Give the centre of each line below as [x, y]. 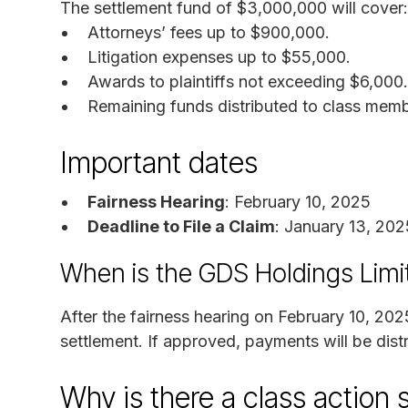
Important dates [159, 162]
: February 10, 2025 [298, 201]
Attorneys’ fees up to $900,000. [209, 32]
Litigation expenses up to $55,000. [219, 56]
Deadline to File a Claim [181, 226]
